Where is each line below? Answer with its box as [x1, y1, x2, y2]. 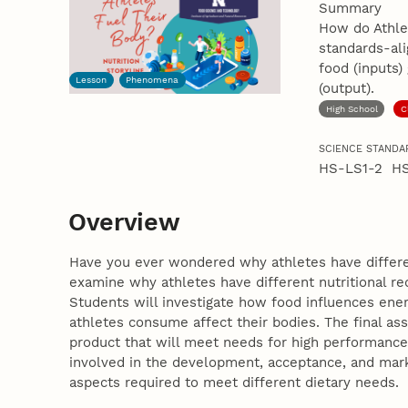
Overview [68, 207, 180, 237]
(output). [319, 80, 374, 97]
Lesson [76, 75, 107, 86]
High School [325, 103, 378, 114]
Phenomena [126, 75, 179, 86]
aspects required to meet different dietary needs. [68, 373, 399, 391]
